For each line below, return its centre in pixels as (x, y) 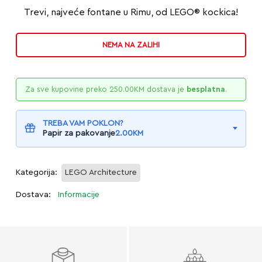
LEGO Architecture (101, 172)
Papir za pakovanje (79, 133)
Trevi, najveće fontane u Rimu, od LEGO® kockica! (131, 12)
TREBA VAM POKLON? (83, 123)
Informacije (78, 194)
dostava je (165, 89)
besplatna (206, 89)
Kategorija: (37, 172)
